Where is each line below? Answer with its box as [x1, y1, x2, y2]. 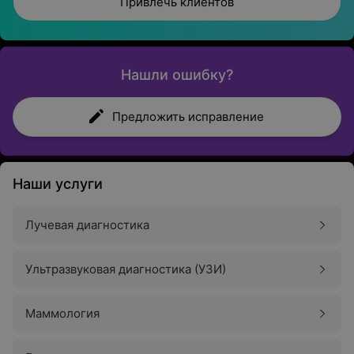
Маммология [25, 306, 100, 321]
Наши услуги [13, 175, 103, 192]
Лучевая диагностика [25, 217, 149, 232]
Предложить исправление [112, 109, 264, 124]
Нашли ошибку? [121, 66, 233, 83]
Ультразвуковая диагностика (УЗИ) [25, 262, 226, 277]
